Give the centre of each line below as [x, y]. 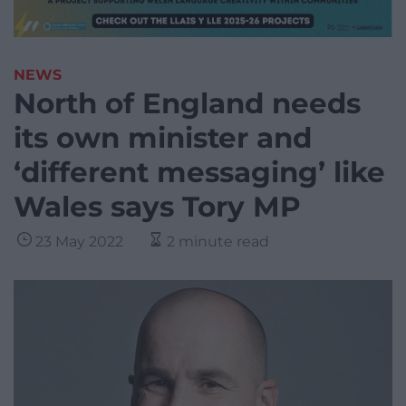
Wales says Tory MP [157, 207]
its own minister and [163, 138]
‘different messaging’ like [199, 173]
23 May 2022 [79, 242]
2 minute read [218, 242]
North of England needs [187, 104]
